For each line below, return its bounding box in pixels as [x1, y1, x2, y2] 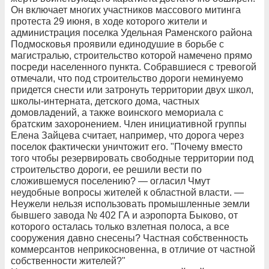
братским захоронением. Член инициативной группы [11, 118, 247, 129]
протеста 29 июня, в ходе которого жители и [11, 16, 207, 26]
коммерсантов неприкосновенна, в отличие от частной [11, 244, 255, 255]
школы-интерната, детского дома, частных [11, 95, 199, 106]
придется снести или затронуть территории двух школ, [11, 84, 253, 95]
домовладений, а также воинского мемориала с [11, 107, 223, 118]
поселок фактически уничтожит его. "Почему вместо [11, 141, 243, 152]
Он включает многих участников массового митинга [11, 4, 241, 15]
